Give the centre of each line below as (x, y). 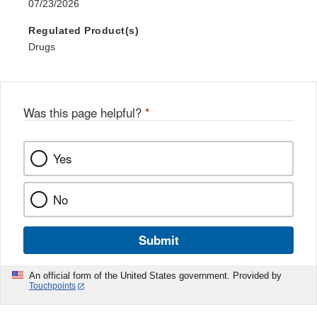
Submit (158, 240)
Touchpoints (52, 286)
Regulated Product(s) (83, 31)
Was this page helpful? (84, 113)
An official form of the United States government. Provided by (155, 276)
